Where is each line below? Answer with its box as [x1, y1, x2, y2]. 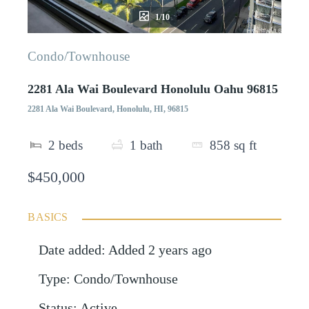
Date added [39, 243, 102, 258]
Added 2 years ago [108, 243, 212, 258]
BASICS [28, 211, 68, 223]
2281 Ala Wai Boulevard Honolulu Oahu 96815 [28, 81, 279, 96]
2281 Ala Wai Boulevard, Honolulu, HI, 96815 [28, 103, 189, 114]
